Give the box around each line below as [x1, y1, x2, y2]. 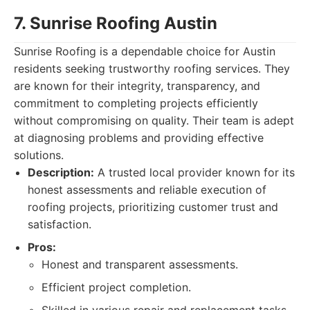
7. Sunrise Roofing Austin [14, 13, 217, 33]
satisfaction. [28, 217, 91, 231]
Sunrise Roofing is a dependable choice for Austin [14, 44, 275, 58]
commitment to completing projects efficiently [14, 96, 258, 110]
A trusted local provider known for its [94, 165, 295, 179]
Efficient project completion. [42, 280, 191, 294]
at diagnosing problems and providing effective [14, 131, 264, 145]
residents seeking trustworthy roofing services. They [14, 62, 290, 75]
